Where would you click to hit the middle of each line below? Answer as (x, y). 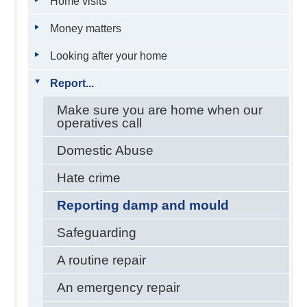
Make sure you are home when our (159, 110)
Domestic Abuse (105, 150)
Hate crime (88, 178)
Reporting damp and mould (143, 205)
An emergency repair (118, 287)
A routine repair (101, 260)
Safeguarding (96, 233)
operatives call (99, 123)
